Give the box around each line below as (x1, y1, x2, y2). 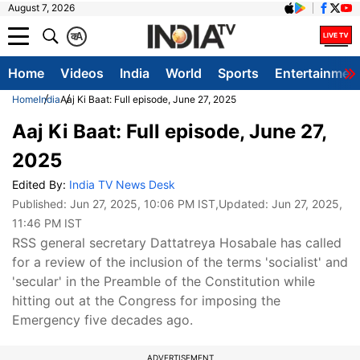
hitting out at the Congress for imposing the (12, 292, 280, 309)
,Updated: (215, 197, 272, 211)
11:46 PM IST (12, 216, 82, 230)
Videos (60, 65, 104, 81)
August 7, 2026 (8, 2, 75, 14)
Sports (218, 65, 259, 81)
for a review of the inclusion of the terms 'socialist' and (12, 254, 348, 270)
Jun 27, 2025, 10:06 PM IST (70, 197, 215, 211)
